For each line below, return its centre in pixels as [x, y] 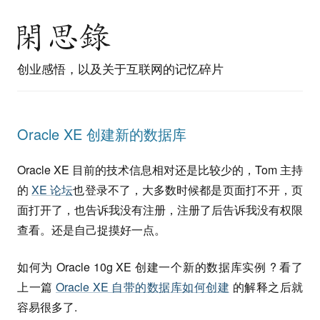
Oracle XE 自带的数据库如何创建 [142, 287]
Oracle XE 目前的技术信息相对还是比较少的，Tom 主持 [160, 170]
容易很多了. [47, 307]
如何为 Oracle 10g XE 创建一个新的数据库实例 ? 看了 [160, 267]
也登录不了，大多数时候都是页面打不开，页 [188, 190]
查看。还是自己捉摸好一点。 [91, 230]
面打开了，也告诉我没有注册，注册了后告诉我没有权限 [160, 210]
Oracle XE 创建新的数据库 [102, 134]
